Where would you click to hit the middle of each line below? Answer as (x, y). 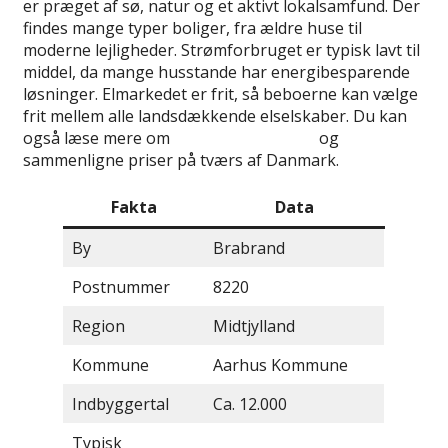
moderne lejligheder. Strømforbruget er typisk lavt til (221, 50)
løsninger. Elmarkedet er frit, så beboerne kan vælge (220, 94)
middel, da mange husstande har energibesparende (216, 72)
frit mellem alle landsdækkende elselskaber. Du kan (215, 116)
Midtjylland (254, 326)
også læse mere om (98, 138)
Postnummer (121, 287)
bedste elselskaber (244, 138)
